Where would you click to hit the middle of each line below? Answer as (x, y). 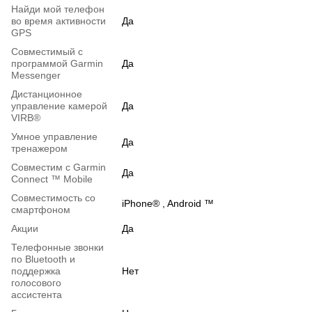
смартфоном (41, 210)
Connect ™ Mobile (52, 179)
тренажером (39, 149)
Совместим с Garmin (58, 167)
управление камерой (59, 106)
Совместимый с (47, 52)
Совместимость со (53, 198)
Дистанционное (47, 94)
